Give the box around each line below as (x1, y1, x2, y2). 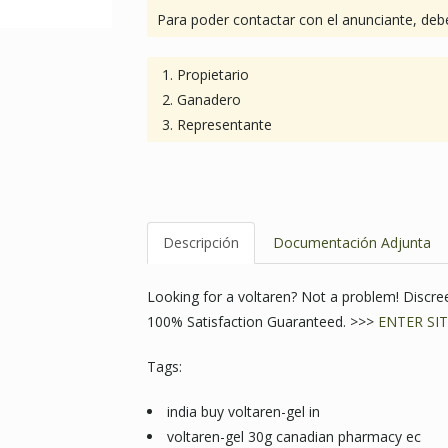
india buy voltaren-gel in (166, 402, 320, 421)
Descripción (162, 233, 239, 252)
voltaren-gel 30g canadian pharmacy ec (166, 427, 421, 446)
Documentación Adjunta (272, 233, 431, 252)
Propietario (176, 65, 249, 84)
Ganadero (176, 90, 241, 109)
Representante (176, 115, 272, 134)
